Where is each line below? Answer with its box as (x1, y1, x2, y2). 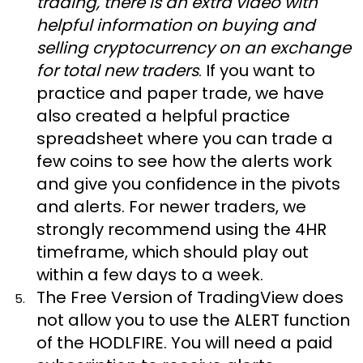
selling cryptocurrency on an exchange (36, 36, 351, 59)
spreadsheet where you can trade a (36, 127, 333, 150)
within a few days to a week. (36, 263, 263, 286)
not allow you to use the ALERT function (36, 309, 350, 331)
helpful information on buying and (36, 14, 315, 36)
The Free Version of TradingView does (36, 286, 344, 309)
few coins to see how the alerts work (36, 150, 332, 173)
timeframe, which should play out (36, 241, 309, 263)
